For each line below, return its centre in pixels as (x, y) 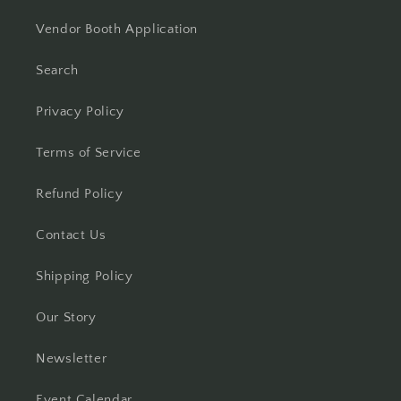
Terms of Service (89, 154)
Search (57, 71)
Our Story (66, 318)
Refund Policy (80, 195)
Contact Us (71, 236)
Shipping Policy (85, 277)
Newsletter (72, 359)
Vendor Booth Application (117, 30)
